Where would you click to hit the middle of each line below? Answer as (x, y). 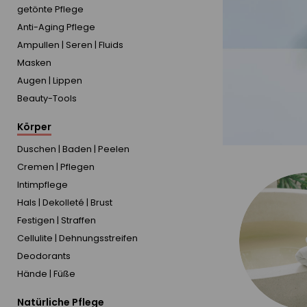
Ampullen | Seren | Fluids (70, 45)
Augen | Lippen (50, 81)
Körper (34, 127)
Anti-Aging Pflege (56, 27)
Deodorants (44, 256)
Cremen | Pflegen (56, 167)
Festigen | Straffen (57, 221)
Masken (34, 63)
